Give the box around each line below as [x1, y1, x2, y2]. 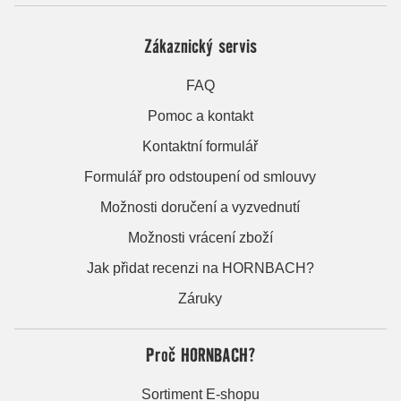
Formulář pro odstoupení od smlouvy [84, 168, 317, 184]
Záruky [178, 290, 223, 306]
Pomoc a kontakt [147, 107, 253, 124]
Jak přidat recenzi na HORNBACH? [86, 260, 314, 276]
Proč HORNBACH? [145, 342, 255, 366]
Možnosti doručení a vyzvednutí [100, 199, 301, 215]
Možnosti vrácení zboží [127, 229, 273, 245]
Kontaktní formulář [142, 138, 259, 154]
